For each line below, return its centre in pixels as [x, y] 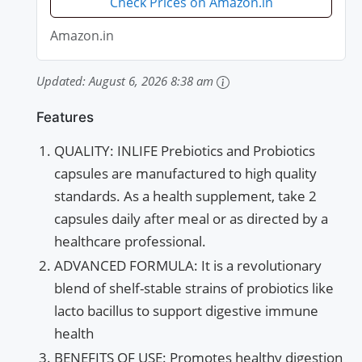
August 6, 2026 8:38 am [151, 81]
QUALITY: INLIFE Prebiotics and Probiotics [185, 151]
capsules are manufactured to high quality [185, 174]
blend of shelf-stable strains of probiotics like [194, 288]
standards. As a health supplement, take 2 [185, 196]
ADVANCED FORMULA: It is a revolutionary [188, 266]
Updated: [63, 81]
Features [65, 118]
